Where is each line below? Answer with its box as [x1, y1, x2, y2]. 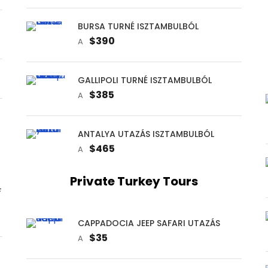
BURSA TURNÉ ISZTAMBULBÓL [77, 20, 199, 32]
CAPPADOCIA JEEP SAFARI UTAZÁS [77, 217, 220, 229]
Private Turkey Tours [69, 172, 198, 190]
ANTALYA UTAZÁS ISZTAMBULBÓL [77, 127, 214, 140]
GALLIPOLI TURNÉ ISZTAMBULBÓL [77, 74, 212, 86]
